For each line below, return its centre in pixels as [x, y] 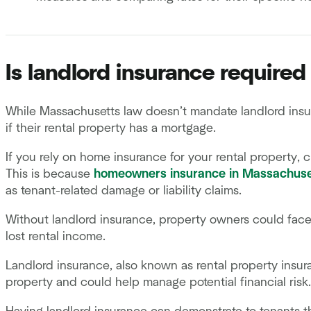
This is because [50, 174]
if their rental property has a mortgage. [112, 128]
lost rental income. [56, 236]
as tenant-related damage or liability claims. [125, 191]
